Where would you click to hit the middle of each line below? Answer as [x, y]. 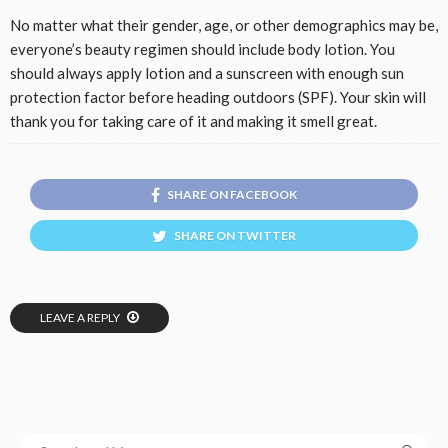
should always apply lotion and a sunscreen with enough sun [207, 72]
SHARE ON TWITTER [235, 235]
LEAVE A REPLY [81, 317]
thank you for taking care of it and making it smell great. [193, 120]
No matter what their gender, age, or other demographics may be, [224, 24]
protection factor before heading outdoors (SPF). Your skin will [218, 96]
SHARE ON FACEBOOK [232, 194]
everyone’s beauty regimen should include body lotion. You [202, 48]
